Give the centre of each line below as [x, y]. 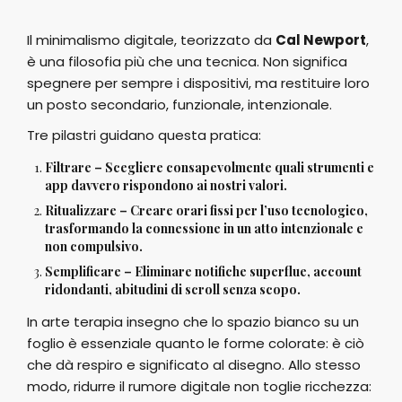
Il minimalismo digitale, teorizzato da [151, 40]
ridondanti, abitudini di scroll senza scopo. [173, 290]
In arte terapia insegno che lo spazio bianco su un [193, 322]
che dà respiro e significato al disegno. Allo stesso [194, 365]
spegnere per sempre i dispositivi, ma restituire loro [198, 83]
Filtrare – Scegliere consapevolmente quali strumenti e [210, 168]
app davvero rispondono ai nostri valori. [166, 186]
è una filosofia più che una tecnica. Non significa [187, 62]
